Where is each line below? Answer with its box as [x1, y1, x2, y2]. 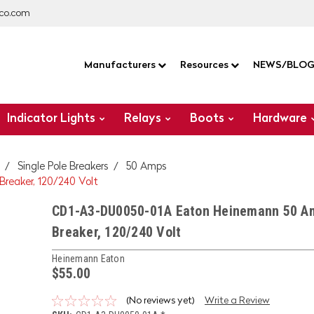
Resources [179, 60, 231, 70]
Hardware [253, 113, 308, 125]
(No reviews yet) [125, 295, 195, 306]
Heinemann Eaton [52, 252, 125, 264]
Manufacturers [83, 60, 158, 70]
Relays [124, 113, 162, 125]
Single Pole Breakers [18, 162, 109, 172]
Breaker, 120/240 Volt [52, 224, 182, 240]
